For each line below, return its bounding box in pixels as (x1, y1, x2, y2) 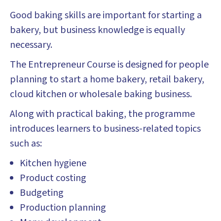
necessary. (10, 38, 52, 52)
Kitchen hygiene (20, 156, 86, 170)
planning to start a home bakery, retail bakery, (10, 73, 204, 86)
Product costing (20, 171, 86, 185)
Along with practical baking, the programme (10, 107, 195, 121)
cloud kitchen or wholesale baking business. (10, 87, 192, 101)
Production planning (20, 201, 106, 215)
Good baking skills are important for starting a (10, 8, 202, 22)
